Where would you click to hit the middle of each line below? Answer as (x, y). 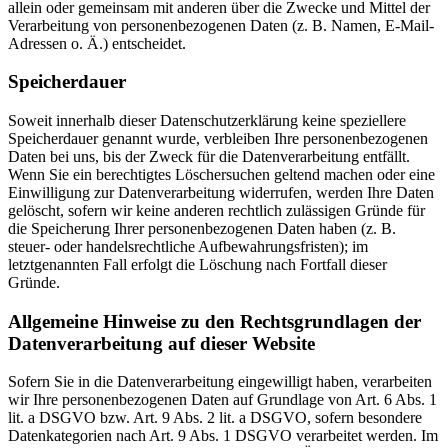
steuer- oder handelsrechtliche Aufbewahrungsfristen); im (188, 247)
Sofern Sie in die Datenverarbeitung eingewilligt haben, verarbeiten (220, 382)
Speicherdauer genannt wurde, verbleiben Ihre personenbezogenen (218, 139)
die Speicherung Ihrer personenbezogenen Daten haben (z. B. (202, 229)
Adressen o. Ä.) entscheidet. (97, 43)
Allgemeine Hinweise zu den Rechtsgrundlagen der (214, 321)
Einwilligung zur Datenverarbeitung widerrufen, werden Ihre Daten (221, 193)
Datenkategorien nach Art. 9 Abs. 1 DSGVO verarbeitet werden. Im (223, 436)
